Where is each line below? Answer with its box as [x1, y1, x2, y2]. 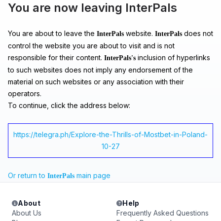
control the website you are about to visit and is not [8, 41, 175, 50]
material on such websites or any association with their [8, 77, 184, 86]
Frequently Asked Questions [116, 209, 209, 217]
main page [74, 171, 110, 180]
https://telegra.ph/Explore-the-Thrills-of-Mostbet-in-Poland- [13, 130, 208, 139]
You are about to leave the [8, 29, 97, 37]
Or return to [8, 171, 47, 180]
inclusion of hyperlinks [136, 53, 210, 62]
